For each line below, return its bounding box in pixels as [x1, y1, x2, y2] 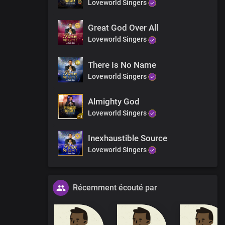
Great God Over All [88, 23, 158, 33]
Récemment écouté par [73, 183, 157, 193]
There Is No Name [88, 59, 156, 70]
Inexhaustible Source [88, 133, 167, 144]
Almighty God [88, 96, 140, 106]
